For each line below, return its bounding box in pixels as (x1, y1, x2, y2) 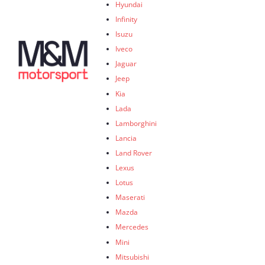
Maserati (115, 192, 145, 202)
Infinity (115, 14, 137, 24)
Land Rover (115, 147, 152, 157)
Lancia (115, 132, 137, 143)
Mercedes (115, 222, 148, 232)
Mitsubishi (115, 251, 149, 261)
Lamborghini (115, 118, 157, 128)
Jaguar (115, 59, 137, 69)
